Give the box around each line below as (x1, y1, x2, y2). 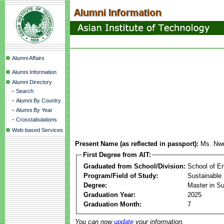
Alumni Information (12, 69, 56, 75)
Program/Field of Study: (83, 171, 158, 179)
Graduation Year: (83, 190, 135, 198)
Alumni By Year (16, 107, 52, 113)
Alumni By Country (16, 97, 61, 103)
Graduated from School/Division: (83, 162, 185, 170)
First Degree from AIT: (83, 151, 151, 158)
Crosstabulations (16, 116, 57, 122)
